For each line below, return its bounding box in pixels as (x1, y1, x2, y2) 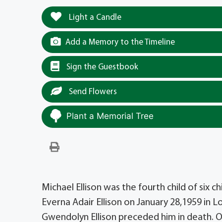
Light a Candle (67, 13, 121, 22)
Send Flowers (67, 87, 117, 96)
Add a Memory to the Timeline (65, 38, 175, 47)
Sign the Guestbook (64, 62, 138, 71)
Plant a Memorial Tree (66, 111, 154, 121)
